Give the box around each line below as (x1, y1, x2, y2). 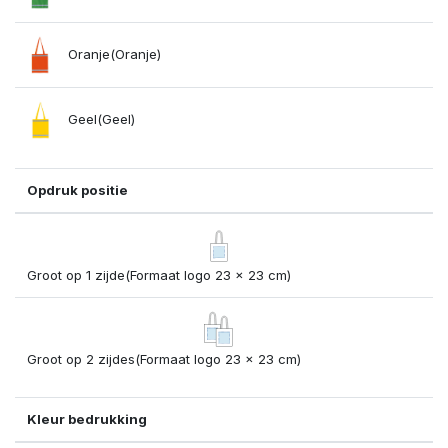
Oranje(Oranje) (63, 45, 161, 62)
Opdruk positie (27, 181, 128, 198)
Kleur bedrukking (27, 410, 147, 427)
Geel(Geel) (63, 110, 135, 127)
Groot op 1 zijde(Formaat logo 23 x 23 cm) (27, 266, 291, 283)
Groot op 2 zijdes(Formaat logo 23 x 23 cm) (27, 350, 301, 367)
